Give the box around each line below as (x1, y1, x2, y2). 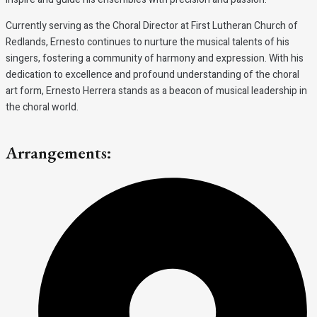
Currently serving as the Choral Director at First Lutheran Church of (6, 18, 298, 33)
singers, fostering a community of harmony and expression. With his (6, 51, 304, 66)
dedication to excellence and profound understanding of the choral (6, 67, 299, 82)
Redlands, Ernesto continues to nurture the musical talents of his (6, 35, 289, 50)
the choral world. (6, 100, 79, 115)
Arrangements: (6, 142, 112, 163)
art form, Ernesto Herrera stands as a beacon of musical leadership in (6, 83, 307, 98)
